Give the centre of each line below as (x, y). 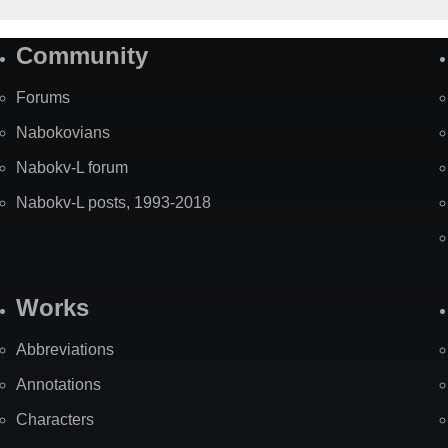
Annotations (58, 385)
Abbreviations (65, 350)
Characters (55, 420)
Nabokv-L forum (72, 168)
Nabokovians (63, 133)
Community (82, 56)
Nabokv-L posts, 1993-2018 (113, 203)
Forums (43, 98)
